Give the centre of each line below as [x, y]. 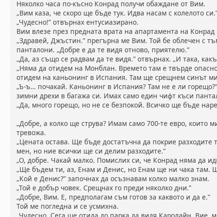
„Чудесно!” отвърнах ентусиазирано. [78, 22]
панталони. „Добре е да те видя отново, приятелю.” [103, 50]
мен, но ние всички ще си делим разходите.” [91, 151]
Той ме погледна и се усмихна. [68, 206]
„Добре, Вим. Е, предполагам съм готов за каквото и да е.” [114, 197]
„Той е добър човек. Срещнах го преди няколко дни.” [104, 188]
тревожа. [31, 133]
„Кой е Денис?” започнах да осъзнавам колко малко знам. [113, 179]
